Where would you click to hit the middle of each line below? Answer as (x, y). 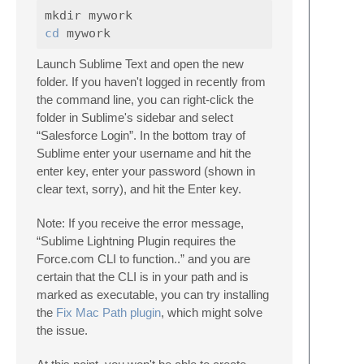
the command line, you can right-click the (145, 100)
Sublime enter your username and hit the (144, 153)
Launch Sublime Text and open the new (140, 64)
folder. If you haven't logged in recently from (151, 82)
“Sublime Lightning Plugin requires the (136, 241)
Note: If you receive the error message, (140, 223)
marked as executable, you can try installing (153, 295)
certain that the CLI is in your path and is (143, 277)
